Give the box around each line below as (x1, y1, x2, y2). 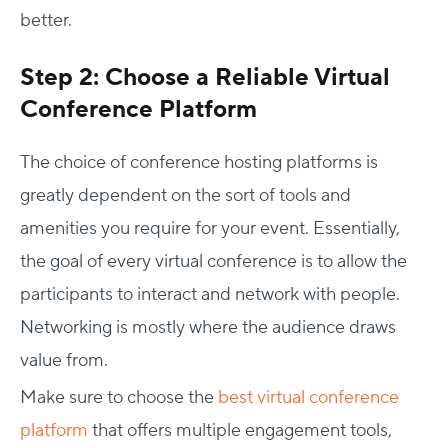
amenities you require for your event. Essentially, (20, 217, 400, 240)
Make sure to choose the (20, 386, 218, 409)
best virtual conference (218, 386, 399, 409)
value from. (20, 349, 108, 372)
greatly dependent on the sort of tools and (20, 184, 351, 207)
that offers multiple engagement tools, (88, 419, 392, 442)
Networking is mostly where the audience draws (20, 316, 396, 339)
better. (20, 9, 72, 32)
